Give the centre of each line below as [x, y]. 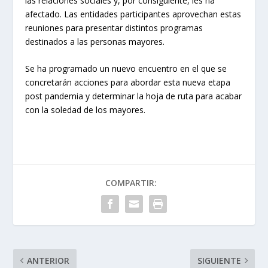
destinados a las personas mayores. [95, 41]
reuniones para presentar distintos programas [114, 28]
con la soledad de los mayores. [86, 110]
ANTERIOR [48, 261]
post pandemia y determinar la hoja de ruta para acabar [134, 96]
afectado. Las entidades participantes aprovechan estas [133, 14]
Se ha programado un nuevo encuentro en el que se [126, 69]
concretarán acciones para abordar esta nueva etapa [128, 83]
